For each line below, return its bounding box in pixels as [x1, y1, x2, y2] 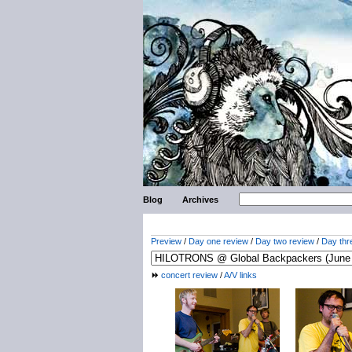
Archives [182, 195, 219, 204]
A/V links [224, 270, 257, 280]
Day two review [255, 236, 314, 246]
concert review [161, 270, 218, 280]
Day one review [189, 236, 248, 246]
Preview [151, 236, 181, 246]
